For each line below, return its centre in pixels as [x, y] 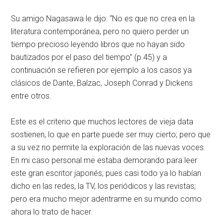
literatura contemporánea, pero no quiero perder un [100, 31]
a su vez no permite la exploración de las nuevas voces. [109, 147]
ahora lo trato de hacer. [52, 212]
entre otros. [31, 96]
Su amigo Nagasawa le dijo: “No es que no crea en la [103, 19]
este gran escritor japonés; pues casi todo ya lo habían [106, 173]
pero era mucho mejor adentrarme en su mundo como [107, 199]
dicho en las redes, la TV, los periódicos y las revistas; [104, 186]
